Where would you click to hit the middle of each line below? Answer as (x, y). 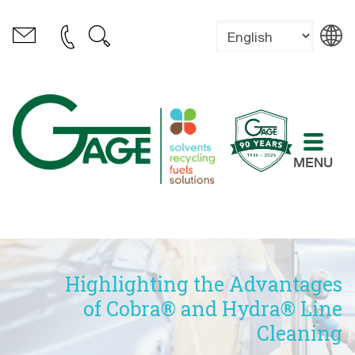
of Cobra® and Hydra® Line (213, 308)
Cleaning (300, 333)
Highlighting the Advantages (204, 284)
